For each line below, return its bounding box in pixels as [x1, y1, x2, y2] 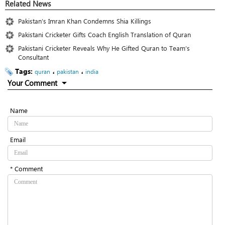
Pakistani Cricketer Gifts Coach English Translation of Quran [18, 30, 191, 39]
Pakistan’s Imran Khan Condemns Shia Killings [18, 16, 151, 25]
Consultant [18, 52, 49, 61]
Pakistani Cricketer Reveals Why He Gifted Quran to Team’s [18, 43, 190, 52]
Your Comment [8, 77, 57, 88]
